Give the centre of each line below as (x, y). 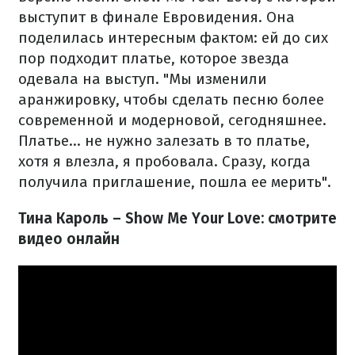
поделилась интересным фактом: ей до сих (173, 38)
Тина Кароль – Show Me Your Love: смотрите (177, 218)
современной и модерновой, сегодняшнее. (172, 120)
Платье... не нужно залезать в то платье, (164, 141)
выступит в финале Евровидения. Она (157, 17)
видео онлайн (69, 239)
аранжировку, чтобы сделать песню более (171, 99)
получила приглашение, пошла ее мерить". (175, 182)
